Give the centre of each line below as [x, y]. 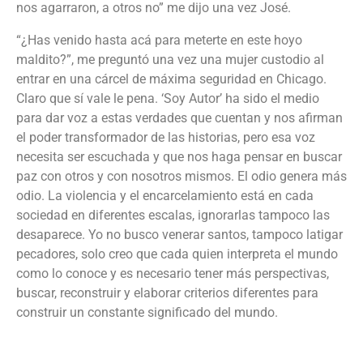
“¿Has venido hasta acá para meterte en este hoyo [159, 41]
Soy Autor [192, 99]
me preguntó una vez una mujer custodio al [199, 60]
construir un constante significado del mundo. [147, 313]
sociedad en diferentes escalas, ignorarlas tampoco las [173, 216]
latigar [325, 235]
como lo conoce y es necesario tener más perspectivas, [173, 274]
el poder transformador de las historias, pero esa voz [166, 138]
